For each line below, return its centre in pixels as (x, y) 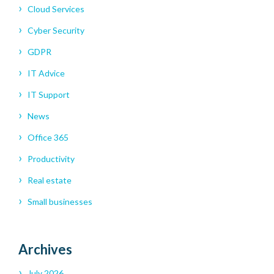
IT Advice (46, 73)
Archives (45, 250)
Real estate (50, 180)
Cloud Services (56, 9)
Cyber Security (56, 31)
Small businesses (60, 202)
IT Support (49, 95)
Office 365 (48, 138)
